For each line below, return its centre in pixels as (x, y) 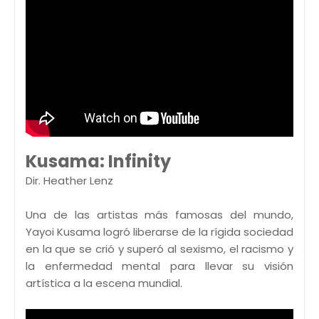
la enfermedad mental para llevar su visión (159, 266)
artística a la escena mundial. (104, 283)
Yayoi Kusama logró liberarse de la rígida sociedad (159, 232)
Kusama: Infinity (98, 162)
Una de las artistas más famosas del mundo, (159, 215)
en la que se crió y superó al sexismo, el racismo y (159, 249)
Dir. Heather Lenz (69, 181)
